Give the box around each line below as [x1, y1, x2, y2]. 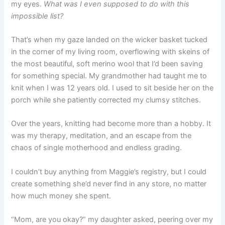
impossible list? [11, 11, 64, 21]
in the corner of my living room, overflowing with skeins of [11, 47, 210, 56]
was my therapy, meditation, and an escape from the [11, 131, 192, 141]
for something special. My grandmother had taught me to [11, 71, 207, 80]
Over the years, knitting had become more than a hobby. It [11, 119, 211, 129]
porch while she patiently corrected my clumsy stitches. [11, 95, 201, 104]
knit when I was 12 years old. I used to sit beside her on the [11, 83, 214, 92]
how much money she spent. [11, 191, 111, 200]
